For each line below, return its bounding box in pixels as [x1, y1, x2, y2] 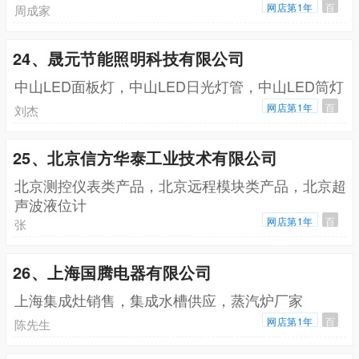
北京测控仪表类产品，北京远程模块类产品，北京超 [14, 175, 346, 196]
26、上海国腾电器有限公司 [12, 260, 212, 284]
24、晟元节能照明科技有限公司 [12, 46, 245, 70]
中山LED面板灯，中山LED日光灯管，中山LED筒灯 [14, 75, 344, 96]
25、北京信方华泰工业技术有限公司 [12, 146, 278, 170]
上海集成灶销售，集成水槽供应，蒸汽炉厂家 [14, 289, 303, 311]
